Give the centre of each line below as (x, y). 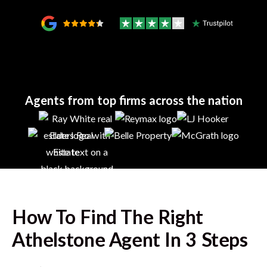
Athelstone (59, 240)
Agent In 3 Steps (176, 240)
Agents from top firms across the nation (133, 101)
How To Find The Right (108, 218)
